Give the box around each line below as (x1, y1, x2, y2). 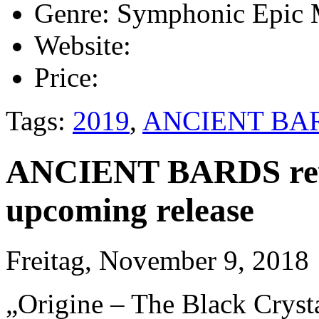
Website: (34, 30, 131, 61)
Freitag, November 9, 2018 (6, 245, 309, 276)
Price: (34, 62, 99, 93)
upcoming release (6, 191, 254, 229)
